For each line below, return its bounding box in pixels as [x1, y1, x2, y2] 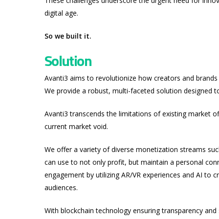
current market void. [44, 122, 108, 131]
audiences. [44, 183, 80, 193]
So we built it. [44, 31, 91, 41]
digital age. [44, 8, 78, 18]
